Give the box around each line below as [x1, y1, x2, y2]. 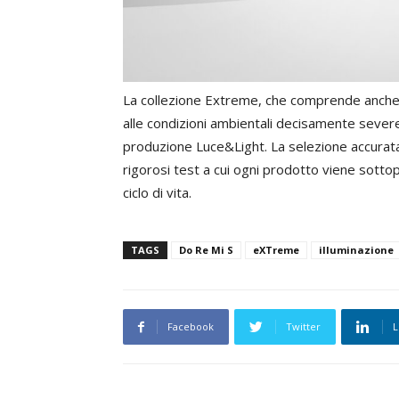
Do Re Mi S [179, 243, 233, 257]
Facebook [167, 320, 214, 334]
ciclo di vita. [123, 183, 191, 202]
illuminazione [319, 243, 394, 257]
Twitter [286, 320, 321, 334]
